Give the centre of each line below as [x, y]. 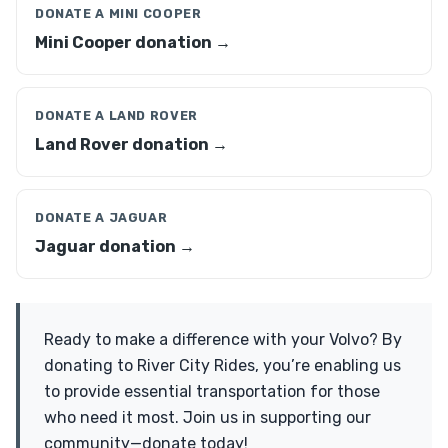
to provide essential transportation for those [212, 391]
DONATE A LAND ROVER [116, 115]
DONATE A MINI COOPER [118, 13]
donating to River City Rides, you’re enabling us [222, 365]
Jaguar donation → [115, 246]
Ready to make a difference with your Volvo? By [223, 339]
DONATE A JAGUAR [101, 217]
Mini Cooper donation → [133, 42]
